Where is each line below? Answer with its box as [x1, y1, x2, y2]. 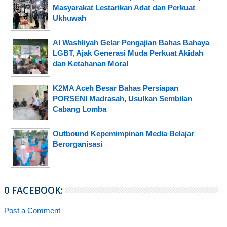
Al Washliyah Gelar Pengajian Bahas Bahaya [53, 37, 209, 47]
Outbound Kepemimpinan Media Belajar [53, 129, 194, 138]
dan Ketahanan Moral [53, 59, 128, 68]
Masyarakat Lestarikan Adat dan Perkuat [53, 3, 195, 12]
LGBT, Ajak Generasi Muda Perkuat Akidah [53, 48, 203, 57]
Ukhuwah [53, 13, 86, 22]
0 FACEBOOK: [4, 183, 63, 196]
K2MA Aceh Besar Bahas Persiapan [53, 83, 178, 92]
